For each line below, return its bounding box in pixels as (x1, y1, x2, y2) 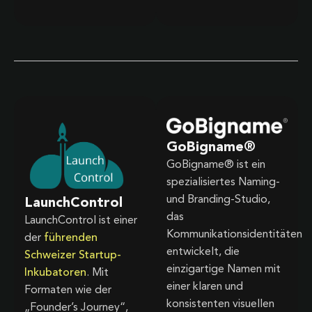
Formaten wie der (24, 284, 111, 296)
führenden (44, 232, 97, 244)
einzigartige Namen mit (166, 263, 281, 275)
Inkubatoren (24, 267, 86, 279)
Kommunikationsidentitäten (166, 228, 302, 240)
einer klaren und (166, 281, 243, 292)
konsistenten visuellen (166, 298, 274, 310)
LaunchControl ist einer (24, 214, 137, 226)
